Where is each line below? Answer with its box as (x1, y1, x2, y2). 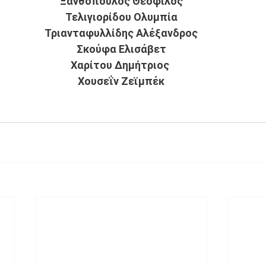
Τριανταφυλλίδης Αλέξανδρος (45, 27, 198, 39)
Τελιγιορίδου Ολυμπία (65, 11, 178, 23)
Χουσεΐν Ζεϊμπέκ (78, 75, 164, 87)
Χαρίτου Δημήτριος (71, 59, 172, 71)
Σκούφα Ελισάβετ (76, 43, 166, 55)
